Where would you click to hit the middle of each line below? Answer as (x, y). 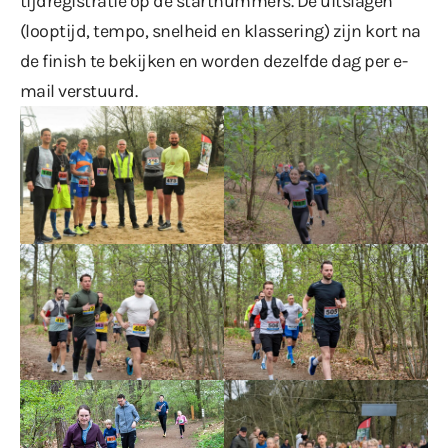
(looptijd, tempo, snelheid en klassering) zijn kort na (220, 31)
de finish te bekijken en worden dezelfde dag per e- (214, 61)
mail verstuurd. (79, 91)
